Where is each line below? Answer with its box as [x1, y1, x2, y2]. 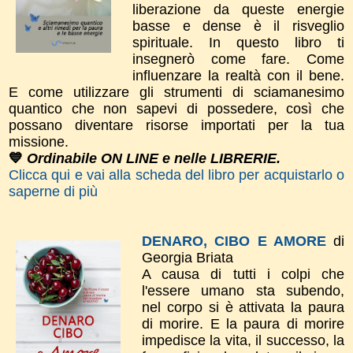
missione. [9, 133, 72, 150]
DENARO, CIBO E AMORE [142, 232, 326, 249]
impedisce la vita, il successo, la [142, 332, 344, 348]
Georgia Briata [142, 249, 233, 266]
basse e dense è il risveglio [132, 17, 344, 34]
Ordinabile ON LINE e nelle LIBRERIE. [27, 150, 281, 166]
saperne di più [9, 183, 98, 199]
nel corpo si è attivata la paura [142, 299, 344, 315]
